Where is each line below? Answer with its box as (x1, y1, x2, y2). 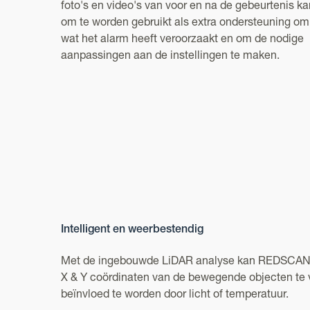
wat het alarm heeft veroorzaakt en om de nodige (61, 35, 304, 46)
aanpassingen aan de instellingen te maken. (61, 51, 280, 62)
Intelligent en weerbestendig (61, 225, 203, 236)
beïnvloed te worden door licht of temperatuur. (61, 290, 289, 301)
